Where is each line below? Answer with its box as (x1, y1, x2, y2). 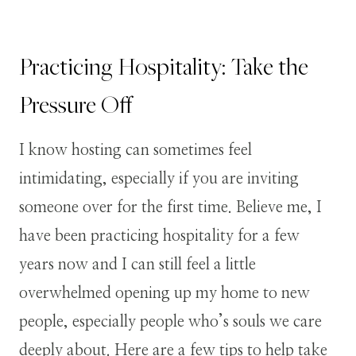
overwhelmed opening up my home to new (19, 284, 310, 301)
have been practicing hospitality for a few (19, 227, 300, 244)
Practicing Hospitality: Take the (19, 49, 308, 82)
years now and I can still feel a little (19, 256, 256, 273)
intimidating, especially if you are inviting (19, 170, 299, 187)
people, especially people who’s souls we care (19, 313, 322, 330)
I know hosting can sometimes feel (19, 141, 252, 158)
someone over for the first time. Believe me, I (19, 199, 322, 215)
